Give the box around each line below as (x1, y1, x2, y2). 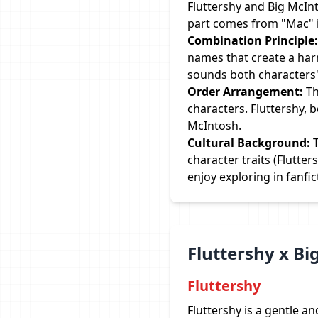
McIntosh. (187, 118, 241, 133)
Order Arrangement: (187, 84, 303, 99)
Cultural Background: (187, 135, 310, 150)
